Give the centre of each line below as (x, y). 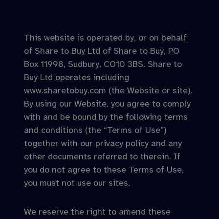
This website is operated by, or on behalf (105, 38)
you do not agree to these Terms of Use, (104, 170)
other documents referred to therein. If (102, 156)
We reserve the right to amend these (97, 212)
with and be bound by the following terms (106, 117)
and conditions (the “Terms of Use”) (95, 130)
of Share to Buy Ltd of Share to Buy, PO (102, 51)
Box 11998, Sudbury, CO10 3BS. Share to (103, 64)
